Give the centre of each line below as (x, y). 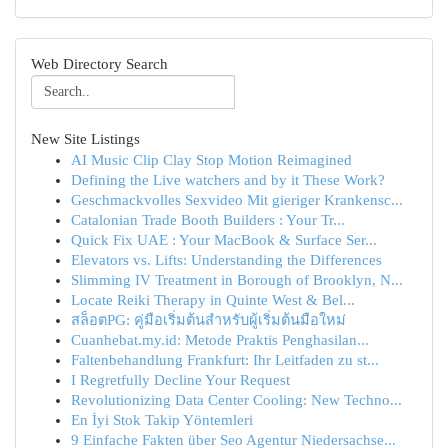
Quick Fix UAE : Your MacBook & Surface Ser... (224, 240)
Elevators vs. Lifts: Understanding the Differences (226, 260)
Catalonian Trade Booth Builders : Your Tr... (208, 220)
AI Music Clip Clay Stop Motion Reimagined (211, 160)
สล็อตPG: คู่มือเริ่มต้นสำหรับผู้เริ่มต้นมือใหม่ (208, 320)
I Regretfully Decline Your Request (180, 380)
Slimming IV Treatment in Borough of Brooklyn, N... (237, 280)
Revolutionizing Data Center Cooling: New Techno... (236, 400)
